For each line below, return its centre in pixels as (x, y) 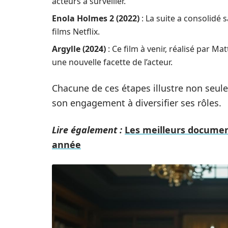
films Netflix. (76, 32)
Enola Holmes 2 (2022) (96, 18)
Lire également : (87, 130)
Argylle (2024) (79, 49)
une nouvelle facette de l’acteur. (112, 62)
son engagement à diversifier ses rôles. (137, 103)
